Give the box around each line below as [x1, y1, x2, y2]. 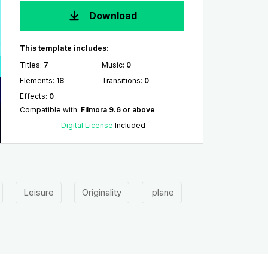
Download [87, 10, 138, 22]
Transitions [102, 76, 141, 85]
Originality [81, 187, 121, 198]
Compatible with [19, 105, 77, 114]
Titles [19, 60, 40, 69]
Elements [19, 76, 53, 85]
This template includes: [19, 44, 109, 53]
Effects [19, 92, 45, 100]
